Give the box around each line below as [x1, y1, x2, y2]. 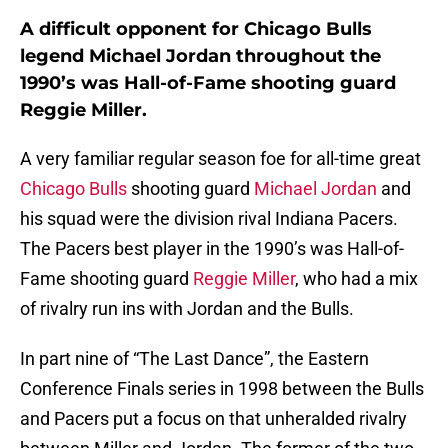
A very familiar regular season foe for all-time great [20, 148, 421, 170]
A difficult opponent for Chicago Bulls [20, 18, 372, 41]
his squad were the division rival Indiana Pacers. [20, 208, 398, 230]
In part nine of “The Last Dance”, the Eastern [20, 348, 369, 370]
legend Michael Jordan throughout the [20, 45, 381, 68]
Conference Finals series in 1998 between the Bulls [20, 378, 424, 400]
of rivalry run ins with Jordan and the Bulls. [20, 298, 354, 320]
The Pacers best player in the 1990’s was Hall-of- [20, 238, 404, 260]
